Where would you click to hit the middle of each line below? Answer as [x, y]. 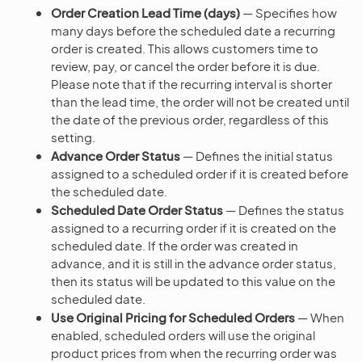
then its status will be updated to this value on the [193, 280]
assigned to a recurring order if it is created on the [194, 227]
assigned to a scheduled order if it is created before [200, 173]
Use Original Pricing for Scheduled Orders [173, 317]
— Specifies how [288, 12]
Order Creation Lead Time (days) [145, 12]
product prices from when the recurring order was [194, 352]
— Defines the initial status [257, 155]
